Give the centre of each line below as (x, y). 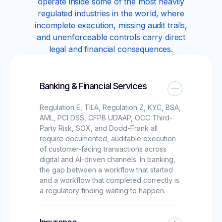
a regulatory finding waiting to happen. (103, 190)
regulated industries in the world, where (111, 13)
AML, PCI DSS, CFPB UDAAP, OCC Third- (106, 117)
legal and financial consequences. (111, 49)
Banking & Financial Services (93, 86)
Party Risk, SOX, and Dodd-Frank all (99, 128)
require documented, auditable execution (108, 138)
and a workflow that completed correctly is (110, 180)
